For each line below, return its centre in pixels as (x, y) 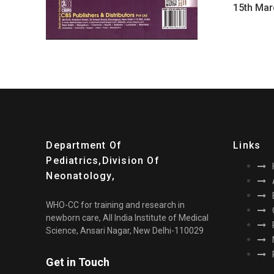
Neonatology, (80, 176)
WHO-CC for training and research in (116, 205)
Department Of (84, 145)
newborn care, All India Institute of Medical (128, 218)
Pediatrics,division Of (103, 161)
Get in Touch (78, 262)
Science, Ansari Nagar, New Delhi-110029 (125, 231)
